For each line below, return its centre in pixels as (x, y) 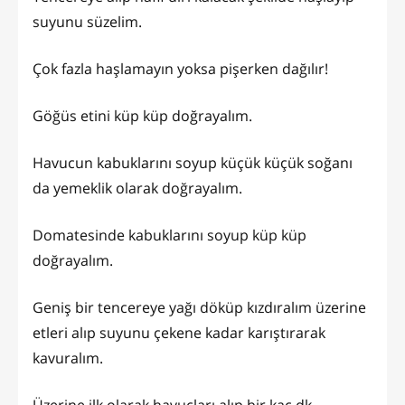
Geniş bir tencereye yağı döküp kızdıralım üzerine (199, 307)
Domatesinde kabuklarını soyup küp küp (170, 235)
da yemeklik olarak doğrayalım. (137, 188)
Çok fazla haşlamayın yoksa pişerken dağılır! (180, 68)
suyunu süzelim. (87, 21)
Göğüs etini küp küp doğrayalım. (142, 115)
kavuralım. (68, 358)
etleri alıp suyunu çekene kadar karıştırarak (179, 332)
